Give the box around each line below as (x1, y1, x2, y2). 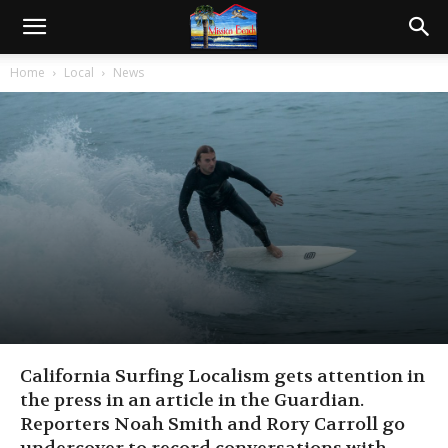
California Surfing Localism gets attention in (20, 365, 425, 389)
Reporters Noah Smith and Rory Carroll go (20, 413, 405, 437)
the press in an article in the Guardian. (20, 389, 368, 413)
